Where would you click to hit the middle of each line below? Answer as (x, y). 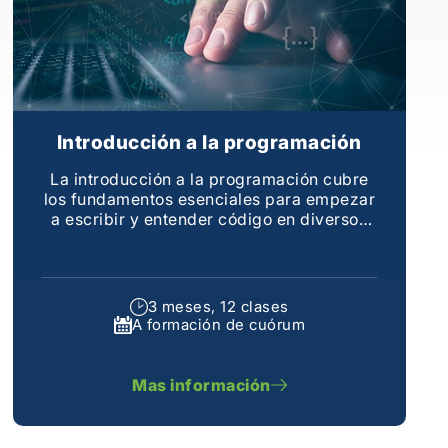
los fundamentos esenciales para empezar (209, 198)
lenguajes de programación (209, 238)
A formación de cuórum (218, 324)
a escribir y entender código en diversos (209, 218)
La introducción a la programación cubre (209, 178)
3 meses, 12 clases (218, 306)
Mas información (201, 384)
